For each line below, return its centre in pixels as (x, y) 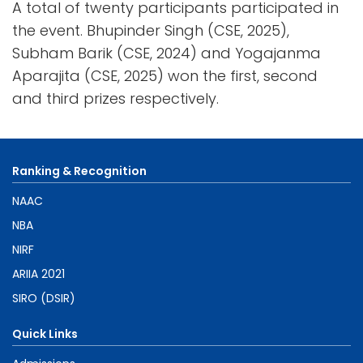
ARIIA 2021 (38, 273)
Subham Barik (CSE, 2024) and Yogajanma (167, 53)
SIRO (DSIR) (44, 298)
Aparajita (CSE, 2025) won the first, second (165, 75)
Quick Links (45, 333)
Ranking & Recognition (79, 171)
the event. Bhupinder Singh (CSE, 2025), (151, 30)
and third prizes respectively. (115, 98)
